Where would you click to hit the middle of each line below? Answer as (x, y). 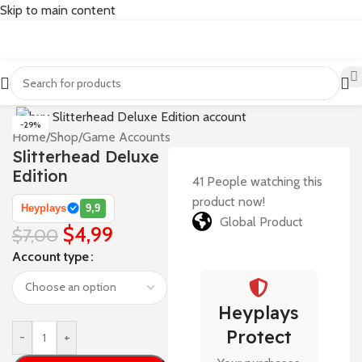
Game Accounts (126, 137)
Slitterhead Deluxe (86, 156)
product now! (228, 201)
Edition (40, 175)
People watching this (264, 181)
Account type (51, 256)
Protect (259, 337)
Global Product (261, 221)
